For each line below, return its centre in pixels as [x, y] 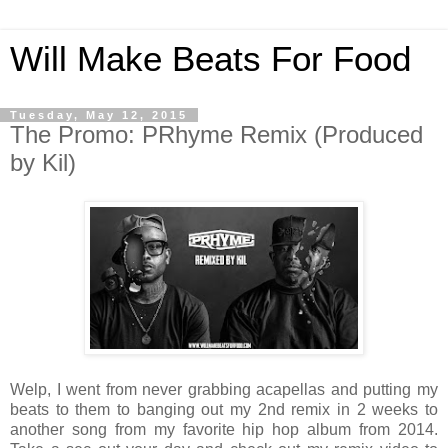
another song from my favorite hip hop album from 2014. [224, 429]
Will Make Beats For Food [210, 59]
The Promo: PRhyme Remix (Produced [216, 134]
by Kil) [43, 162]
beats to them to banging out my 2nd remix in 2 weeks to [224, 409]
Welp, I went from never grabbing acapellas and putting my [224, 389]
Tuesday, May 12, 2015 [99, 115]
